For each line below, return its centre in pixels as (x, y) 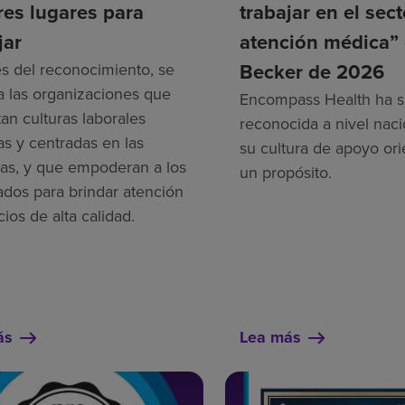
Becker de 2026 (312, 72)
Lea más (271, 338)
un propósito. (286, 173)
